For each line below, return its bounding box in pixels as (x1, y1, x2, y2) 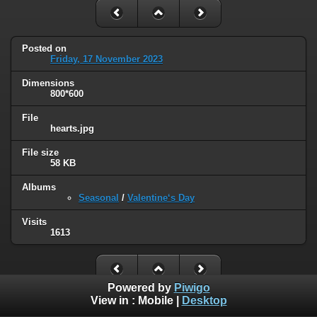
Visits (22, 216, 47, 227)
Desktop (181, 294, 227, 307)
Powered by (107, 282, 174, 294)
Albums (22, 182, 56, 193)
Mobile (137, 294, 173, 307)
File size (22, 147, 59, 158)
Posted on (22, 43, 67, 54)
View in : (90, 294, 138, 307)
